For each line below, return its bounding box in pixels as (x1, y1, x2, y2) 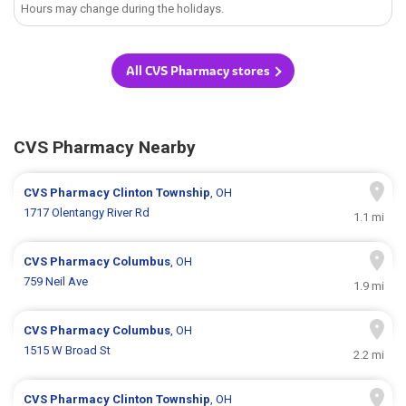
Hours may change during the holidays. (21, 2, 225, 16)
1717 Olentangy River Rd (24, 206, 150, 220)
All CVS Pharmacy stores (126, 63, 270, 80)
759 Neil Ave (24, 275, 89, 289)
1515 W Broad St (24, 343, 111, 358)
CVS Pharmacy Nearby (14, 137, 196, 159)
